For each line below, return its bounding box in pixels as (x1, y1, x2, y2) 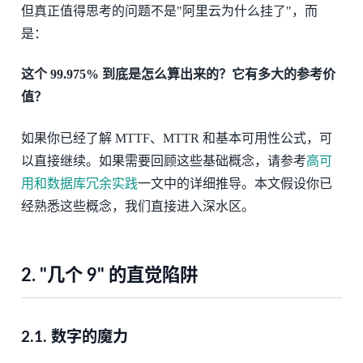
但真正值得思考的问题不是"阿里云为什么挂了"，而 (20, 3, 318, 18)
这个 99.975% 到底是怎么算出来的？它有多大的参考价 (20, 67, 335, 82)
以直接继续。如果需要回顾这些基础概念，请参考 (20, 153, 306, 168)
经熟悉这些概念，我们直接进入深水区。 (20, 199, 254, 213)
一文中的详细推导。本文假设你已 (137, 176, 332, 190)
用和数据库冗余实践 (20, 176, 138, 190)
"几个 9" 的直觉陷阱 (35, 266, 198, 284)
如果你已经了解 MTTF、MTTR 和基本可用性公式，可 (20, 130, 332, 145)
